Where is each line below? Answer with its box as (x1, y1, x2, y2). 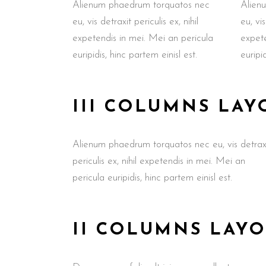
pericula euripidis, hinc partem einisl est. (72, 173, 232, 183)
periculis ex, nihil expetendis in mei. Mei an (72, 156, 245, 166)
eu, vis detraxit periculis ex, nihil (72, 17, 198, 27)
